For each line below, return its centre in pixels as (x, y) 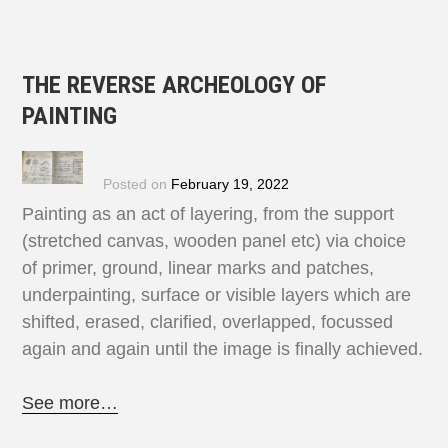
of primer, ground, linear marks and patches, (198, 267)
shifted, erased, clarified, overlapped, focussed (208, 321)
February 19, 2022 (229, 184)
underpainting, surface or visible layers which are (217, 294)
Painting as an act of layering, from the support (208, 213)
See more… (70, 402)
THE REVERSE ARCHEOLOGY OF (174, 85)
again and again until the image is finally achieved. (223, 348)
